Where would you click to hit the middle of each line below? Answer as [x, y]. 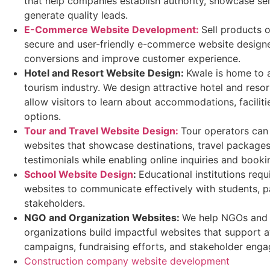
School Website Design [79, 174]
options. [42, 117]
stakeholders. [55, 203]
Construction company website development [127, 261]
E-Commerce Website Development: [111, 30]
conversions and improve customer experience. [132, 59]
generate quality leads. [76, 15]
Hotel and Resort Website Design [102, 73]
